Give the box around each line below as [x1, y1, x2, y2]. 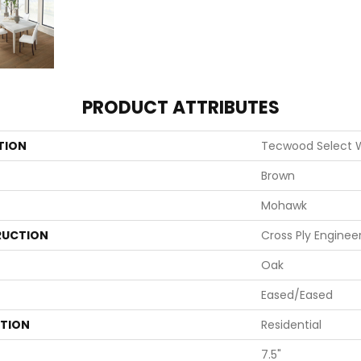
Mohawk [261, 197, 307, 214]
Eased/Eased [261, 287, 333, 303]
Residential [261, 317, 322, 333]
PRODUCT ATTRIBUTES [81, 95, 280, 120]
